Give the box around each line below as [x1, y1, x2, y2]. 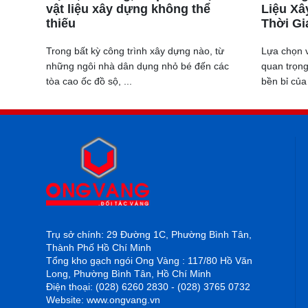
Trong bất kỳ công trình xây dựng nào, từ [46, 45, 224, 56]
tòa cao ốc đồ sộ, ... [46, 76, 132, 87]
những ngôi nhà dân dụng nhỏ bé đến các [46, 60, 229, 71]
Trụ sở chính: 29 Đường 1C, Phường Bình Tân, [46, 228, 252, 240]
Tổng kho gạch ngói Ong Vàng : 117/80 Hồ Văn [46, 254, 252, 266]
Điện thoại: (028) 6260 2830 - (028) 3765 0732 [46, 280, 250, 292]
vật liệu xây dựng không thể [46, 2, 210, 16]
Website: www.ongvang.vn [46, 294, 160, 305]
